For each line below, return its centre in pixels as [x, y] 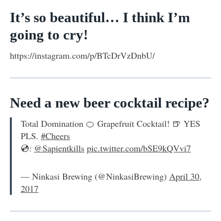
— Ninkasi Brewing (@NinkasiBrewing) [95, 176]
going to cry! [49, 34]
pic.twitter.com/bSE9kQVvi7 [139, 148]
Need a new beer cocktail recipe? [110, 102]
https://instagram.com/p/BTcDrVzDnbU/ [82, 55]
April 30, [185, 176]
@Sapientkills [59, 148]
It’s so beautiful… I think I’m [100, 17]
